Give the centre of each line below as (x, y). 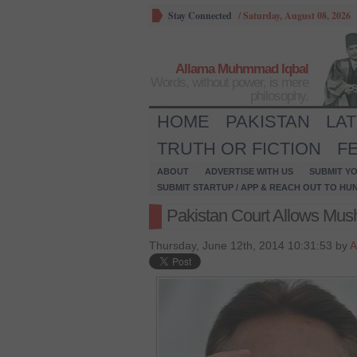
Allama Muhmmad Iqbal (242, 69)
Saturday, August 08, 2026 (297, 16)
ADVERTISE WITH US (249, 171)
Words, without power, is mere (229, 82)
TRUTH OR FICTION (239, 149)
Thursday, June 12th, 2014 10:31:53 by (249, 245)
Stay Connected (200, 16)
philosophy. (279, 96)
